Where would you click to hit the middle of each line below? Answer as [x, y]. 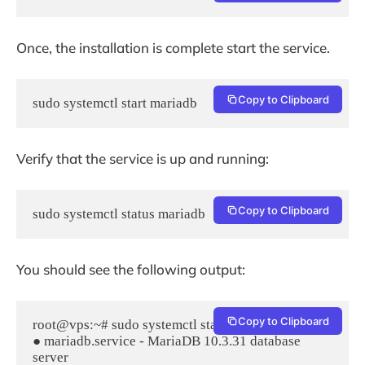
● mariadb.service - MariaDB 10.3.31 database [167, 341]
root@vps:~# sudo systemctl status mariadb [158, 324]
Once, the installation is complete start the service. [173, 48]
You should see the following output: [131, 270]
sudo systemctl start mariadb [115, 103]
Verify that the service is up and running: [143, 159]
